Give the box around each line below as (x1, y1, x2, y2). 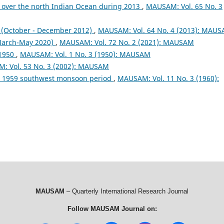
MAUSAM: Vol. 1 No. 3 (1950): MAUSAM (20, 49, 150, 59)
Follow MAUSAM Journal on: (67, 204, 157, 212)
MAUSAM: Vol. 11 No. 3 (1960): (117, 73, 219, 83)
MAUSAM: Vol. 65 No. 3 (146, 1, 222, 11)
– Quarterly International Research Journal (64, 187, 188, 195)
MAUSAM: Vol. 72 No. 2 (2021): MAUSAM (59, 37, 194, 47)
